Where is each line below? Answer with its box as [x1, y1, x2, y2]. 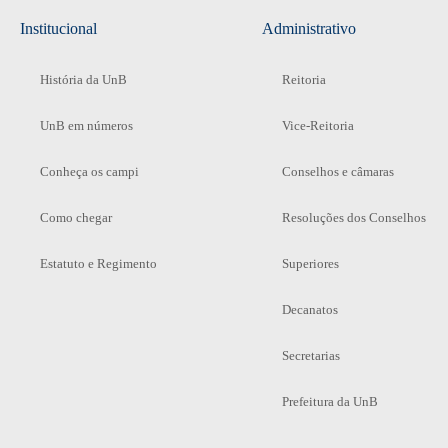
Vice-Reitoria [281, 117, 354, 133]
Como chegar [40, 209, 112, 225]
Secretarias [281, 347, 340, 363]
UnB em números [40, 117, 133, 133]
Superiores [281, 255, 339, 271]
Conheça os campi [40, 163, 139, 179]
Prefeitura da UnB [281, 393, 378, 409]
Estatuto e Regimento [40, 255, 157, 271]
